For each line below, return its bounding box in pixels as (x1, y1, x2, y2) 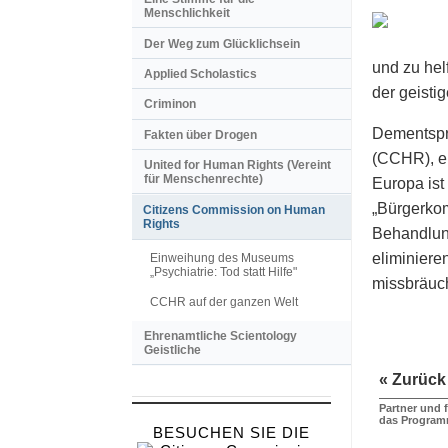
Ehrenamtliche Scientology (144, 329, 297, 344)
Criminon (144, 97, 196, 112)
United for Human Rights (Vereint (144, 158, 331, 173)
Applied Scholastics (144, 66, 257, 81)
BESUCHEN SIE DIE (153, 424, 310, 442)
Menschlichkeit (144, 6, 230, 21)
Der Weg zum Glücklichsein (144, 36, 300, 51)
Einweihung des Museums (150, 251, 294, 266)
